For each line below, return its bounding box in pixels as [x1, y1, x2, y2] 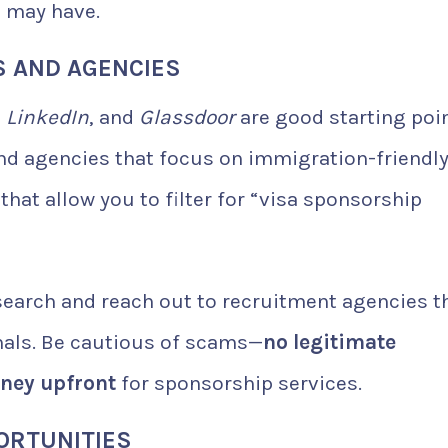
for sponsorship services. [116, 371, 362, 396]
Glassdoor [139, 105, 235, 130]
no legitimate [263, 330, 396, 355]
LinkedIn [6, 105, 89, 130]
